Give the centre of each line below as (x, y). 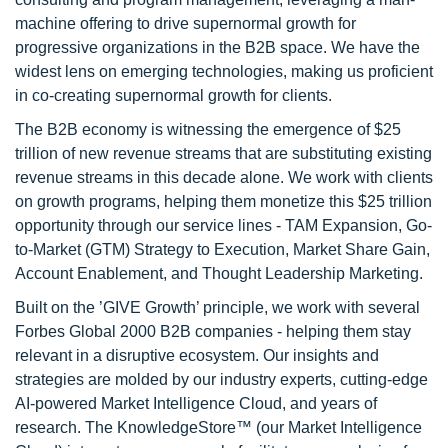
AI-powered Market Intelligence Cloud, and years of (196, 403)
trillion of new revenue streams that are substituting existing (223, 153)
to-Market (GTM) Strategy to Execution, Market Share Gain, (222, 249)
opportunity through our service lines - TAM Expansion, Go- (223, 225)
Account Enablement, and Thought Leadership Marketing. (219, 273)
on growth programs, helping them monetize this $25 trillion (223, 201)
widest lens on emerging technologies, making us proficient (224, 71)
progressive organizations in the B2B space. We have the (217, 47)
